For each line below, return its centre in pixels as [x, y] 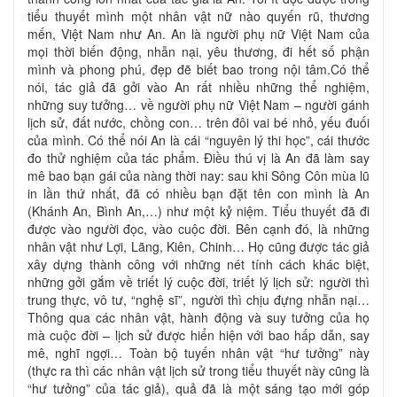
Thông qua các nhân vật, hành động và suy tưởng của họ [198, 317]
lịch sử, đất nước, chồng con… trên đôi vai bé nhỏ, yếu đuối [198, 122]
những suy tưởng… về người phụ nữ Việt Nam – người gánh [198, 104]
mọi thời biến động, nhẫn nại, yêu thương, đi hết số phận [198, 51]
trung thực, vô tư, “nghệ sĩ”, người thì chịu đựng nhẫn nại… [198, 299]
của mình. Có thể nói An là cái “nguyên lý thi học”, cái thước [198, 140]
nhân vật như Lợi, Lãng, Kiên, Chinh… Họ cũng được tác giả [198, 246]
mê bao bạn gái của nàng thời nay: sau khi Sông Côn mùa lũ [198, 175]
